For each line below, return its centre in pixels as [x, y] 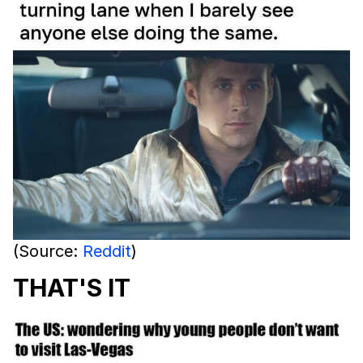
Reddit [107, 252]
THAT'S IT [72, 288]
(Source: [48, 252]
